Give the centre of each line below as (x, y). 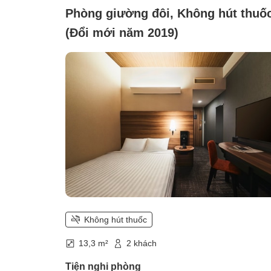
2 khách (142, 243)
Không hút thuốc (116, 220)
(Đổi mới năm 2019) (122, 33)
